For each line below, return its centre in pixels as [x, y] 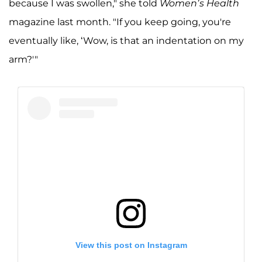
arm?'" [23, 60]
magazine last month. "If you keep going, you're [120, 22]
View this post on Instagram [131, 245]
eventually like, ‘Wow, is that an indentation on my [126, 41]
